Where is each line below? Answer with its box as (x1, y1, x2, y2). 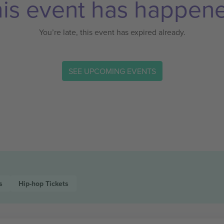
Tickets (45, 178, 68, 188)
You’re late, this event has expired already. (38, 26, 185, 37)
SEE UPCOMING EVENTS (68, 65, 156, 76)
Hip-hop (18, 178, 45, 188)
